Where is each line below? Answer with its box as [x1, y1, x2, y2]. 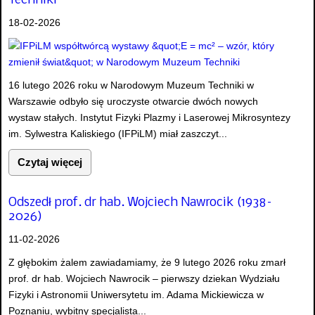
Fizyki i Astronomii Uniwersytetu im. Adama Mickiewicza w [8, 288, 264, 300]
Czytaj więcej [18, 156, 82, 169]
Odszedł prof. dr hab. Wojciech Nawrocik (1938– [8, 195, 274, 210]
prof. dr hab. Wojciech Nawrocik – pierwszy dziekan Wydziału [8, 272, 280, 284]
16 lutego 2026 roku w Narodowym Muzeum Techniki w [8, 79, 254, 91]
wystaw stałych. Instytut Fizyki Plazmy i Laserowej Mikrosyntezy [8, 112, 290, 124]
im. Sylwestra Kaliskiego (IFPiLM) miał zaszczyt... [8, 128, 227, 140]
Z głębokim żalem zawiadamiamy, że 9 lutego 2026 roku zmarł [8, 256, 285, 268]
